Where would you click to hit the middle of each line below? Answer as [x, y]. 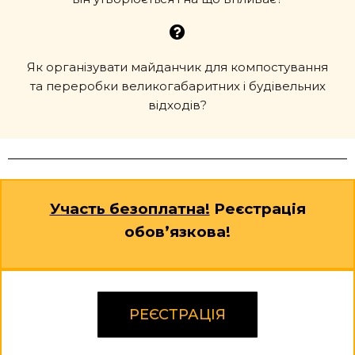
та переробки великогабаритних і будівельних [177, 86]
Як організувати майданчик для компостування [177, 67]
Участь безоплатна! [130, 209]
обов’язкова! [177, 232]
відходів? [177, 105]
